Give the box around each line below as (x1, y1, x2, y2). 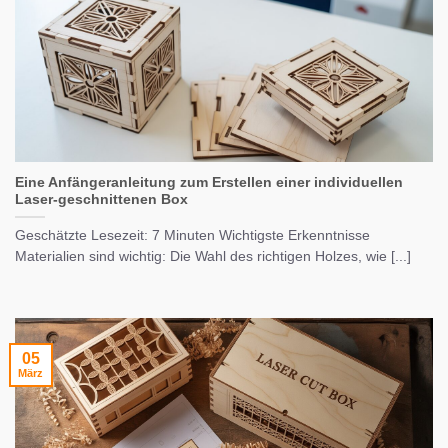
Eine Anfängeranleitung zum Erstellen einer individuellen (15, 175, 403, 191)
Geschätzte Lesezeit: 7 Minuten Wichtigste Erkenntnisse (15, 228, 370, 244)
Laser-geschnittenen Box (15, 192, 188, 208)
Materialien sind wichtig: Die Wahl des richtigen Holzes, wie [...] (15, 249, 411, 265)
